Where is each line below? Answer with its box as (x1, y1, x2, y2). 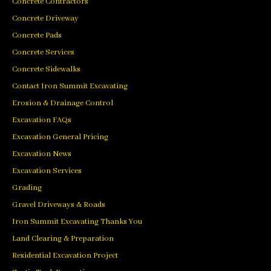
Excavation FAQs (12, 114, 71, 125)
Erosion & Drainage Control (12, 97, 113, 108)
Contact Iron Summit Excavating (12, 80, 128, 91)
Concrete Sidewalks (12, 64, 80, 74)
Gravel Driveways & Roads (12, 199, 105, 210)
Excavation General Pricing (12, 131, 108, 142)
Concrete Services (12, 47, 74, 57)
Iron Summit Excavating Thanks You (12, 216, 142, 227)
